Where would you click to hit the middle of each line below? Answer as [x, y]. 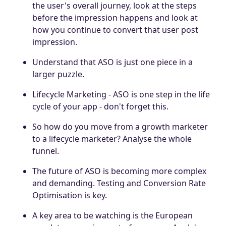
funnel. [46, 151]
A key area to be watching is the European [112, 215]
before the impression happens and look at [115, 17]
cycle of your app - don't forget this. [100, 106]
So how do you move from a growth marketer [120, 126]
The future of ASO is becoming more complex [119, 171]
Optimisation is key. [70, 195]
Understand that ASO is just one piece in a [112, 62]
